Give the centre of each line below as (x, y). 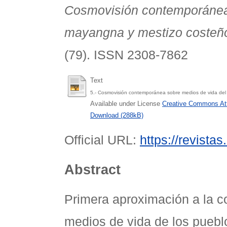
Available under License (126, 103)
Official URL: (102, 140)
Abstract (92, 170)
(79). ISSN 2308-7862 (126, 55)
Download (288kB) (117, 115)
